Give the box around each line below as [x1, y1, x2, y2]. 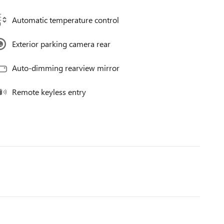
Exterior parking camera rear [12, 38, 110, 49]
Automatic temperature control [12, 14, 119, 25]
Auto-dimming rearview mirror [12, 62, 119, 73]
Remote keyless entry [12, 86, 86, 97]
